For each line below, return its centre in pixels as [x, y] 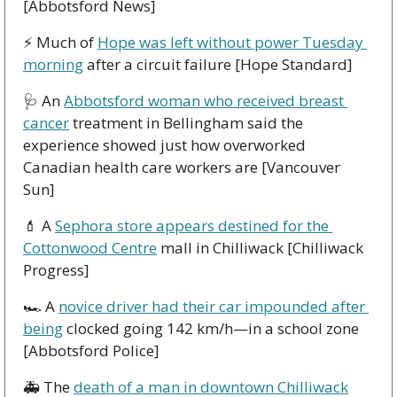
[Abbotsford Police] [91, 351]
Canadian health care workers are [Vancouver [182, 167]
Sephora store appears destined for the [192, 226]
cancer [46, 123]
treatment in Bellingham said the [186, 123]
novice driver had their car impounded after [212, 307]
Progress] [56, 270]
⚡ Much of [60, 43]
